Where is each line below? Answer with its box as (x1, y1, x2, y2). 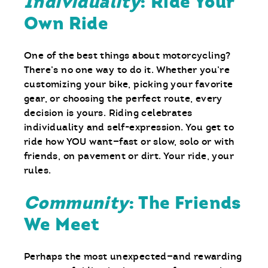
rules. (24, 164, 51, 177)
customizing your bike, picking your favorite (24, 78, 233, 91)
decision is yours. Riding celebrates (24, 106, 193, 120)
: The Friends (128, 191, 241, 215)
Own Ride (24, 11, 109, 35)
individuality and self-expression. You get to (24, 121, 234, 134)
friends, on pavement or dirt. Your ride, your (24, 150, 234, 163)
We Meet (24, 212, 100, 236)
